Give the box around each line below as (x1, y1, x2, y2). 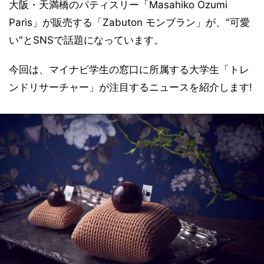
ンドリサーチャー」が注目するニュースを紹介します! (9, 81, 252, 93)
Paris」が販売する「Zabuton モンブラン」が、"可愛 (9, 16, 250, 28)
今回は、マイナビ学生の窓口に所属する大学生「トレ (9, 64, 249, 75)
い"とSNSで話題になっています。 (9, 34, 164, 46)
